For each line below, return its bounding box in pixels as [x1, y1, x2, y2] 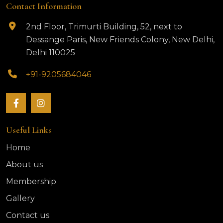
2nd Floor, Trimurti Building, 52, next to [26, 22, 182, 31]
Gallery [6, 194, 35, 203]
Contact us [6, 211, 49, 220]
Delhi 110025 [26, 48, 75, 57]
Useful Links [6, 124, 52, 135]
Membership [6, 177, 56, 186]
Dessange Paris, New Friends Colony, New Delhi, [26, 35, 215, 44]
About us [6, 160, 43, 169]
